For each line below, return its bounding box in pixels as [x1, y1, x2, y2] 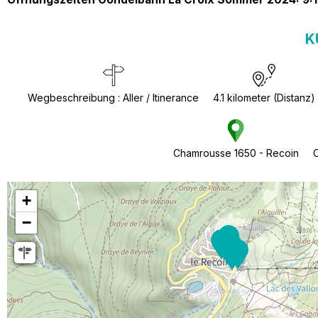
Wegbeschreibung [28, 92, 115, 104]
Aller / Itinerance [123, 92, 199, 104]
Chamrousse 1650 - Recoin [172, 147, 299, 159]
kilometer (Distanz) [227, 92, 315, 104]
